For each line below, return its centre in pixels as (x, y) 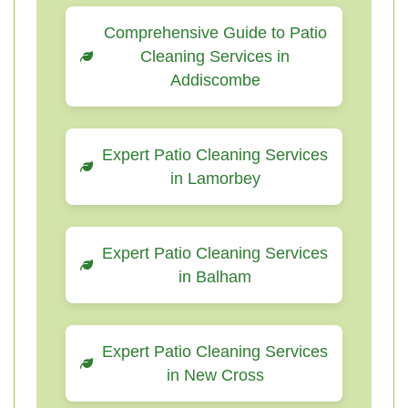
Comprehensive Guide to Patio (215, 33)
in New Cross (215, 375)
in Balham (215, 277)
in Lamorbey (215, 178)
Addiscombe (215, 80)
